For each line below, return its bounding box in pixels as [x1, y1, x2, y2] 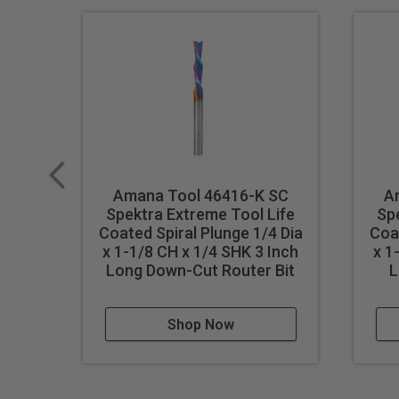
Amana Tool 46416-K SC [112, 186, 289, 206]
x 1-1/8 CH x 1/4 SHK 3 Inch [102, 242, 299, 262]
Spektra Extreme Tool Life [106, 205, 296, 224]
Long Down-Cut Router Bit [106, 261, 296, 281]
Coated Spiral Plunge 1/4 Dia [98, 224, 303, 243]
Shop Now [167, 316, 234, 334]
